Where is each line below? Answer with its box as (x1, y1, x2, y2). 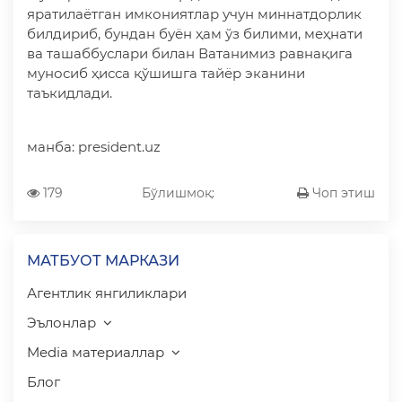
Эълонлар (27, 314, 96, 331)
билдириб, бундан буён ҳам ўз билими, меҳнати (27, 25, 363, 42)
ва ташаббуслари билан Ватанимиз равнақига (27, 45, 353, 62)
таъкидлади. (27, 84, 112, 101)
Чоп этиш (309, 185, 375, 201)
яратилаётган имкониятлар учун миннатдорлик (27, 5, 362, 22)
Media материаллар (27, 344, 164, 361)
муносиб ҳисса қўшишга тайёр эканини (27, 65, 305, 82)
